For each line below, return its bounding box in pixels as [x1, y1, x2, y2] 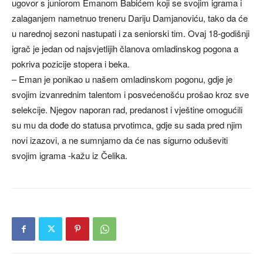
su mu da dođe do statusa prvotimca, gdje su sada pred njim [12, 119, 242, 131]
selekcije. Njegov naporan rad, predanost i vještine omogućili [12, 103, 242, 116]
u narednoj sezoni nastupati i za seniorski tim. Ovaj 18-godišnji [12, 27, 249, 39]
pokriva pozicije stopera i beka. [12, 58, 130, 70]
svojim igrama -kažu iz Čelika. [12, 149, 127, 161]
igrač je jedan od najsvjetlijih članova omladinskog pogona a [12, 42, 238, 55]
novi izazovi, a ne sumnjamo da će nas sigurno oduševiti [12, 134, 228, 146]
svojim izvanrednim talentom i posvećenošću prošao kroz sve [12, 88, 249, 100]
